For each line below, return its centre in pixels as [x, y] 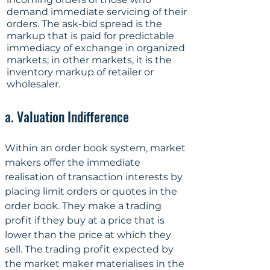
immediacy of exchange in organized [97, 48]
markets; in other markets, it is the [90, 60]
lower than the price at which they [89, 234]
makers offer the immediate [74, 162]
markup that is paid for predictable [92, 36]
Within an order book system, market [96, 148]
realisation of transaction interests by [95, 177]
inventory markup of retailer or [81, 72]
